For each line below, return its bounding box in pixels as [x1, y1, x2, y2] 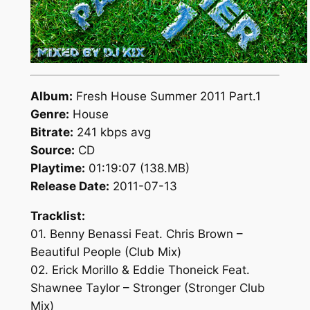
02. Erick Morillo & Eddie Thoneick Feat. [30, 263, 250, 277]
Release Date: [30, 179, 109, 194]
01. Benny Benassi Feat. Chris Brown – [30, 227, 243, 241]
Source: [30, 143, 75, 158]
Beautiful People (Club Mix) [30, 245, 181, 259]
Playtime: [30, 161, 85, 176]
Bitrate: [30, 125, 73, 140]
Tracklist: [30, 209, 85, 224]
